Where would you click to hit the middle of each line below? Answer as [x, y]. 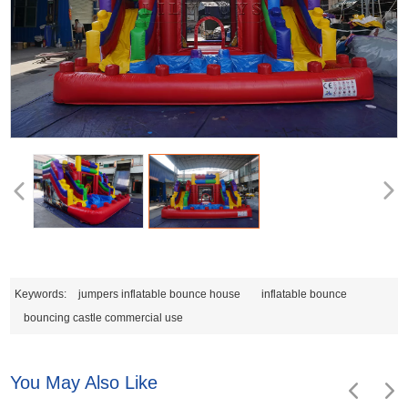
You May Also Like [84, 382]
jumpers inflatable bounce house [160, 294]
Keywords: [42, 294]
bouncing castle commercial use [104, 317]
